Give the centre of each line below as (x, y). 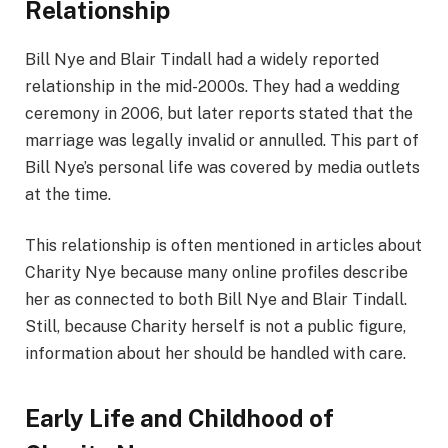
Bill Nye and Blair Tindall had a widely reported (202, 59)
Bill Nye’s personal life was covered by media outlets (222, 167)
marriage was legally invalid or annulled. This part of (222, 140)
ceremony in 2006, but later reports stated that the (219, 113)
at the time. (68, 194)
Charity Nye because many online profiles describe (216, 273)
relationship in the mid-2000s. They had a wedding (212, 86)
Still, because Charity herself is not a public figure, (215, 327)
